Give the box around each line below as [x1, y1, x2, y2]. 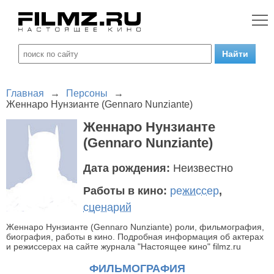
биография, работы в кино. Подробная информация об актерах [6, 232, 264, 242]
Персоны [66, 88, 108, 98]
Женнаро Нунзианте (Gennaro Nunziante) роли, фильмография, [6, 222, 264, 232]
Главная [6, 88, 44, 98]
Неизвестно [173, 162, 233, 174]
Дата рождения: [83, 162, 173, 174]
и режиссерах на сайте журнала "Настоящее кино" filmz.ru [6, 242, 241, 251]
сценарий [83, 201, 131, 213]
